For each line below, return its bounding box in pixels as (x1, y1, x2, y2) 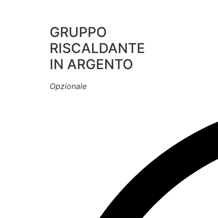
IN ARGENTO (50, 56, 133, 73)
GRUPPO (50, 24, 107, 41)
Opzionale (50, 81, 87, 91)
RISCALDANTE (50, 40, 145, 57)
